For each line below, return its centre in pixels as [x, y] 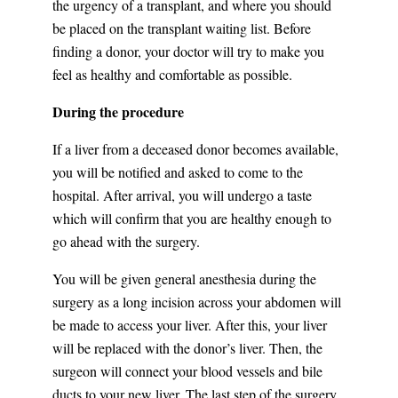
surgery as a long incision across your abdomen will [196, 302]
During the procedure [118, 112]
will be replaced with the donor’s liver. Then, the [187, 348]
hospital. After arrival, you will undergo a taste [182, 195]
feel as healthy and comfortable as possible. [172, 75]
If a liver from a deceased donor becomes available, [195, 149]
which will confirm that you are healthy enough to [191, 219]
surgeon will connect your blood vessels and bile [187, 371]
